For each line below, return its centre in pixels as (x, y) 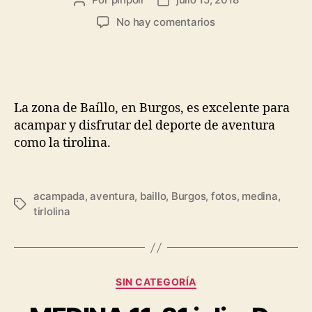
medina (260, 196)
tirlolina (52, 212)
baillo (153, 196)
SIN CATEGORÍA (156, 282)
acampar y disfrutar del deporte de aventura (145, 125)
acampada (59, 196)
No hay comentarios (166, 22)
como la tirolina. (62, 143)
